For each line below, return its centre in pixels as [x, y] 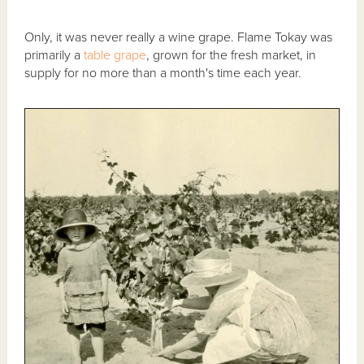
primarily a [54, 55]
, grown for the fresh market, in [232, 55]
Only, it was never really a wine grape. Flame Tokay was [179, 37]
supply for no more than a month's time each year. [163, 73]
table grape [115, 55]
